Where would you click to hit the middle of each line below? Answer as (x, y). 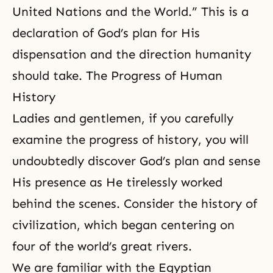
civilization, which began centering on (123, 225)
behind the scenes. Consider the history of (135, 204)
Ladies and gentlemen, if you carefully (123, 119)
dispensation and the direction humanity (132, 55)
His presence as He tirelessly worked (117, 183)
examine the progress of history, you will (130, 140)
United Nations (57, 12)
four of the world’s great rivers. (102, 246)
